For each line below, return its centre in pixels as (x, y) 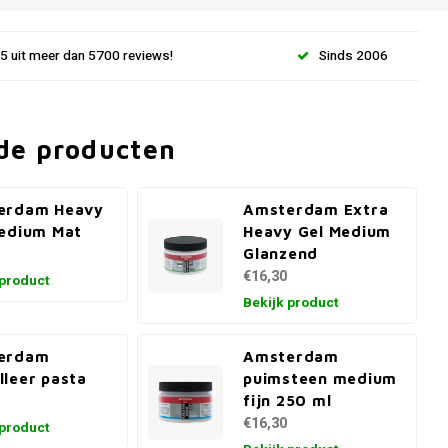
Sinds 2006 (353, 55)
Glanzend (281, 253)
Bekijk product (291, 303)
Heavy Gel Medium (317, 231)
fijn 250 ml (287, 400)
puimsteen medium (320, 378)
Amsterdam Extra (316, 209)
